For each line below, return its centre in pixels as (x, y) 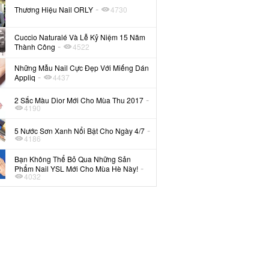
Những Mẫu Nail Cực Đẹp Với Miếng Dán (82, 67)
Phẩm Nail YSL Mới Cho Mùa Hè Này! (77, 168)
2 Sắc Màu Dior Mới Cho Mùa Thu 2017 (79, 100)
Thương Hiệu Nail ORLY (54, 9)
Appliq (25, 77)
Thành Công (35, 47)
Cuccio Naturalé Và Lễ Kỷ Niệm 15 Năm (80, 37)
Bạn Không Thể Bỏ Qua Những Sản (73, 159)
